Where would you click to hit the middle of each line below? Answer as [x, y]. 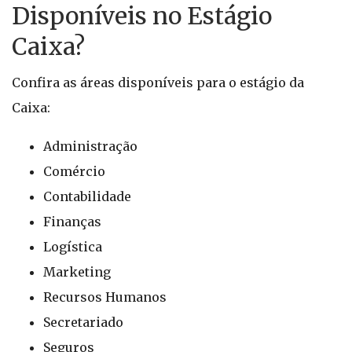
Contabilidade [87, 196]
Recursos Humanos [105, 297]
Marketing [77, 272]
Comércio [74, 171]
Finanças [72, 222]
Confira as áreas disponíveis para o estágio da [158, 82]
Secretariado [83, 322]
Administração [90, 146]
